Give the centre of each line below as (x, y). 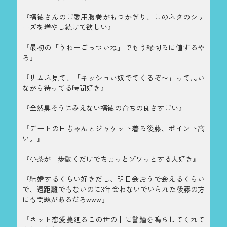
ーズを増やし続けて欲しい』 (68, 27)
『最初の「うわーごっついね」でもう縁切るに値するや (113, 47)
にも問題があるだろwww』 (65, 199)
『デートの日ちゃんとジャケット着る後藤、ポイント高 (113, 128)
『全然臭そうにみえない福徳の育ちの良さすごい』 (104, 108)
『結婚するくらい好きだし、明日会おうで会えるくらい (113, 179)
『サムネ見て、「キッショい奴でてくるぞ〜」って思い (113, 77)
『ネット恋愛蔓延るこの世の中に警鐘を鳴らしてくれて (113, 219)
